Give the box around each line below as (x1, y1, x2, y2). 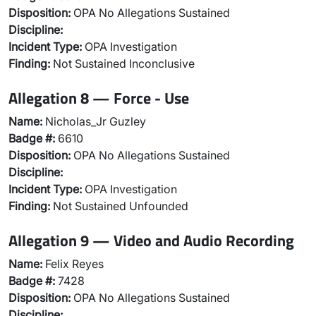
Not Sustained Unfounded (50, 199, 188, 213)
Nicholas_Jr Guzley (42, 114, 146, 128)
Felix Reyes (42, 257, 104, 271)
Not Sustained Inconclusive (50, 56, 195, 71)
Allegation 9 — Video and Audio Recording (8, 229, 294, 252)
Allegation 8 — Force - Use (8, 86, 189, 109)
